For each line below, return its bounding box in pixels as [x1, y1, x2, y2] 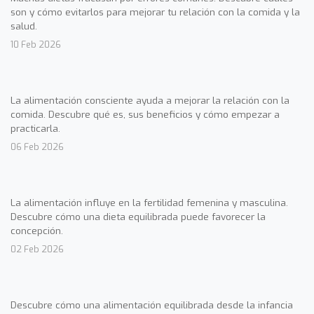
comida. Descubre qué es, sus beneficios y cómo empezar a [11, 107, 280, 121]
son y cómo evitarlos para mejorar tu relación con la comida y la [11, 5, 300, 18]
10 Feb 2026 [11, 38, 61, 50]
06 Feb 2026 [11, 140, 64, 153]
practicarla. [11, 121, 60, 135]
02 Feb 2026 [11, 243, 64, 255]
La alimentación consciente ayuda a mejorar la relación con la [11, 93, 289, 107]
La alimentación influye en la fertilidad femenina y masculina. [11, 196, 288, 209]
